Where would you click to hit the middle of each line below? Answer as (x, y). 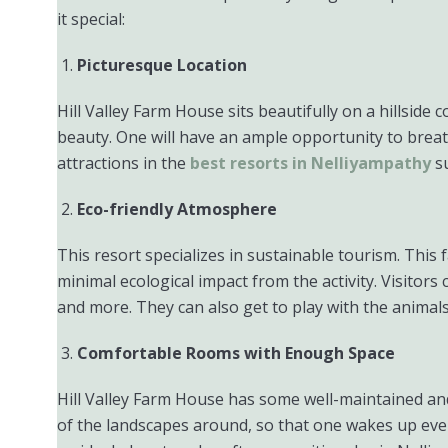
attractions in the (123, 163)
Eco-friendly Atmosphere (177, 209)
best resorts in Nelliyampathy (310, 163)
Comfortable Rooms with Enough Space (236, 353)
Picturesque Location (162, 65)
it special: (91, 19)
